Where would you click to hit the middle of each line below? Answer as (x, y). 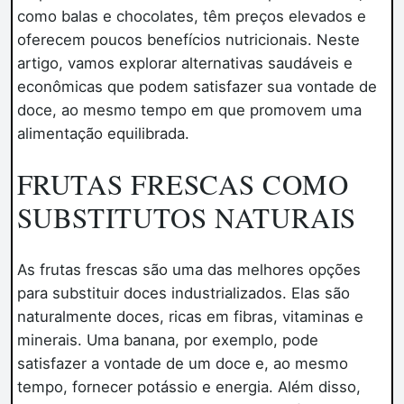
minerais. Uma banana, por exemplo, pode (167, 340)
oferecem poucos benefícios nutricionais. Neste (188, 39)
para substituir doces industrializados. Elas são (183, 294)
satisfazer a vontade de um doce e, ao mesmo (182, 364)
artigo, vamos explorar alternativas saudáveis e (184, 63)
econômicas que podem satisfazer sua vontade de (197, 86)
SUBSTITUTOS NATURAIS (187, 218)
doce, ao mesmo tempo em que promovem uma (189, 110)
